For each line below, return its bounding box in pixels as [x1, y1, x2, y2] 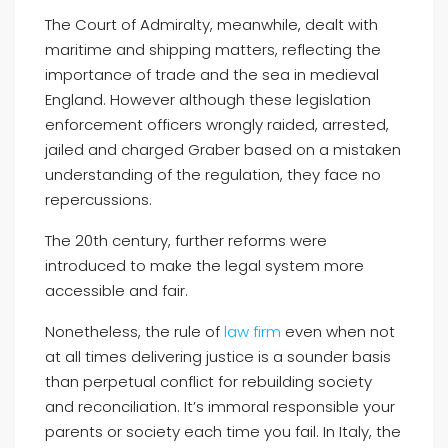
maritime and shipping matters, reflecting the [45, 39, 381, 60]
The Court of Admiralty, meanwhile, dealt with [45, 14, 378, 35]
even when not [281, 321, 395, 342]
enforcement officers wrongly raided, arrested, [45, 114, 389, 135]
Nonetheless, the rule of [45, 321, 224, 342]
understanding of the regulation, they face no [45, 164, 381, 185]
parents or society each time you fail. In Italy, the [45, 421, 401, 442]
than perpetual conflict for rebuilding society [45, 371, 372, 392]
